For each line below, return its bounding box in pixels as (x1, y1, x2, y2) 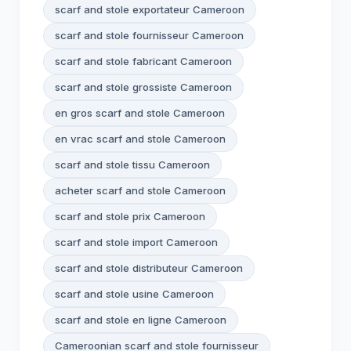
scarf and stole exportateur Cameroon (55, 3, 244, 16)
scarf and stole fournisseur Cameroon (55, 29, 244, 42)
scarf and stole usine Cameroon (55, 288, 214, 300)
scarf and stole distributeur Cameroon (55, 262, 243, 274)
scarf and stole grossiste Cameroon (55, 81, 232, 93)
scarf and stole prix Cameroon (55, 210, 205, 223)
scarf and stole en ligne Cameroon (55, 313, 226, 326)
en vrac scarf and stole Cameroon (55, 132, 226, 145)
